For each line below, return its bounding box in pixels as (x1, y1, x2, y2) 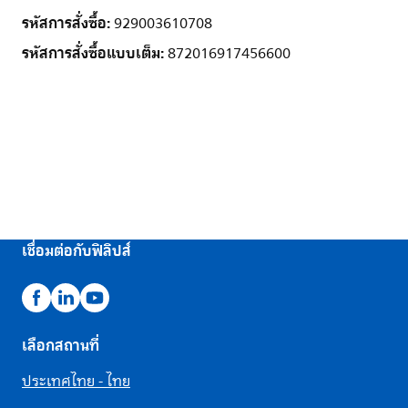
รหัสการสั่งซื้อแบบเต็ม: (22, 40, 168, 66)
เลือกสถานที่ (22, 332, 99, 358)
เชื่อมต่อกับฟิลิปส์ (22, 238, 131, 263)
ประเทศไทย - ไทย (22, 370, 130, 393)
